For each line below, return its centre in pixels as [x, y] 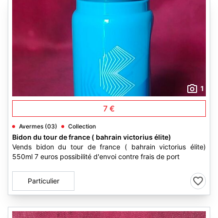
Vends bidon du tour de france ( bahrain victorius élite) [109, 147]
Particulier [43, 181]
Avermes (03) [38, 126]
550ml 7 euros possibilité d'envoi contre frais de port [96, 156]
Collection [82, 126]
